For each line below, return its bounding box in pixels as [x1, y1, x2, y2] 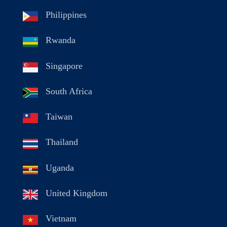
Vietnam [46, 213, 77, 224]
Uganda [46, 162, 74, 173]
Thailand [46, 137, 78, 147]
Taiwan [46, 111, 72, 122]
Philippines [46, 10, 87, 20]
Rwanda [46, 35, 75, 46]
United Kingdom [46, 187, 107, 198]
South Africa [46, 86, 92, 96]
